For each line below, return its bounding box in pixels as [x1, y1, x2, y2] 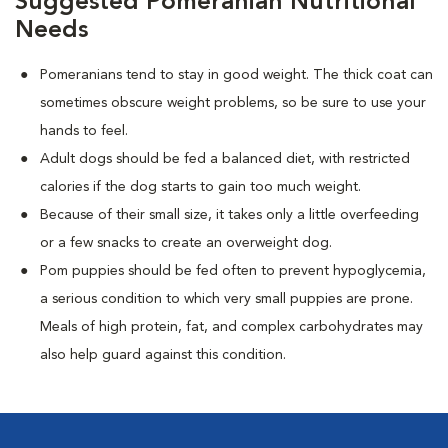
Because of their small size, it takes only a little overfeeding [40, 208, 419, 222]
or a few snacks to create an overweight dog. [40, 236, 332, 250]
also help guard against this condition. [40, 348, 286, 362]
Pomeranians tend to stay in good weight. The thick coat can [40, 68, 433, 82]
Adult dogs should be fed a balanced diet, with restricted [40, 152, 410, 166]
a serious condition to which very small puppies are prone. [40, 292, 413, 306]
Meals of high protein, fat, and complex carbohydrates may [40, 320, 423, 334]
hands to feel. [40, 124, 128, 138]
